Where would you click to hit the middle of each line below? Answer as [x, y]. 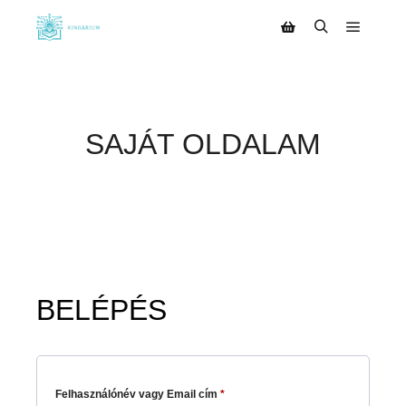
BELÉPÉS [101, 309]
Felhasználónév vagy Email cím [138, 394]
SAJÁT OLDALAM [203, 144]
